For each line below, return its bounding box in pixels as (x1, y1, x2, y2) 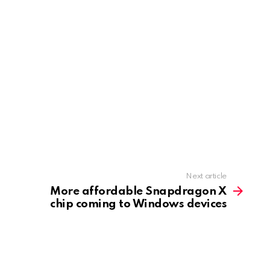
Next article (186, 172, 227, 180)
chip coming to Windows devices (50, 198, 227, 210)
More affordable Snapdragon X (50, 185, 227, 197)
